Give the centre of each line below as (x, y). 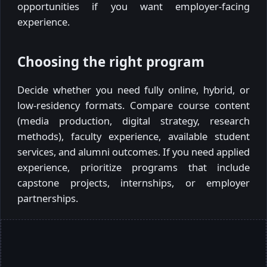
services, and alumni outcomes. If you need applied (133, 151)
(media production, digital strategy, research (133, 120)
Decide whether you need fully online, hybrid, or (133, 89)
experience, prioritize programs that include (133, 167)
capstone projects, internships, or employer (133, 182)
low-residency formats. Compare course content (133, 105)
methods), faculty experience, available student (133, 136)
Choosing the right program (111, 61)
